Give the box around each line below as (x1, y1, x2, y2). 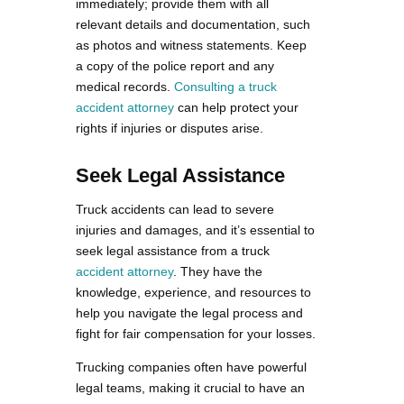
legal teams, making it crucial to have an (76, 381, 305, 396)
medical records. (76, 79, 174, 95)
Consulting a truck (174, 79, 277, 95)
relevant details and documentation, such (76, 17, 310, 32)
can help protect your (174, 100, 298, 115)
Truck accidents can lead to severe (76, 202, 274, 217)
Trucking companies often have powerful (76, 360, 307, 375)
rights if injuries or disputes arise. (76, 121, 263, 136)
